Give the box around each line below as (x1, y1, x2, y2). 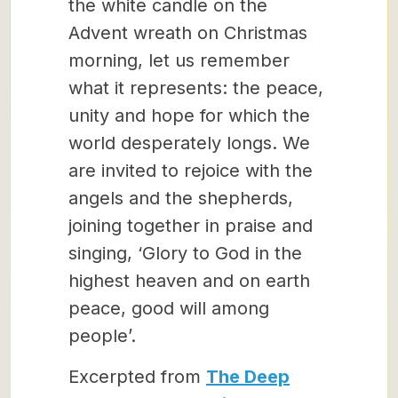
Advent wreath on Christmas (68, 22, 307, 44)
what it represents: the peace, (68, 77, 323, 99)
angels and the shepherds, (68, 187, 293, 209)
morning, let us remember (68, 50, 290, 71)
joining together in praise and (68, 215, 313, 236)
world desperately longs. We (68, 132, 310, 154)
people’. (68, 325, 136, 346)
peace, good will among (68, 298, 269, 319)
